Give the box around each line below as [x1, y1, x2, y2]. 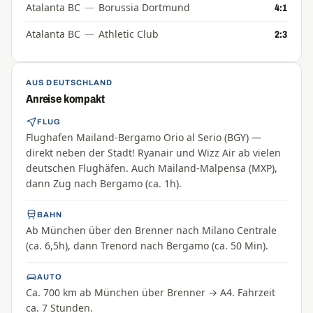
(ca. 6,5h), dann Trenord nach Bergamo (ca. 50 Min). [26, 239, 268, 252]
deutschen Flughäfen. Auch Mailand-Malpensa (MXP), [26, 161, 277, 175]
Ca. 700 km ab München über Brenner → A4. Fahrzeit [26, 286, 275, 299]
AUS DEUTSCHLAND [26, 78, 113, 87]
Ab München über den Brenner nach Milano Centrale [26, 224, 277, 237]
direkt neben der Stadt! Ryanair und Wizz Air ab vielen [26, 146, 281, 159]
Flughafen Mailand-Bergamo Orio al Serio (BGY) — [26, 131, 261, 144]
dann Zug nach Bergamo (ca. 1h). [26, 177, 182, 190]
